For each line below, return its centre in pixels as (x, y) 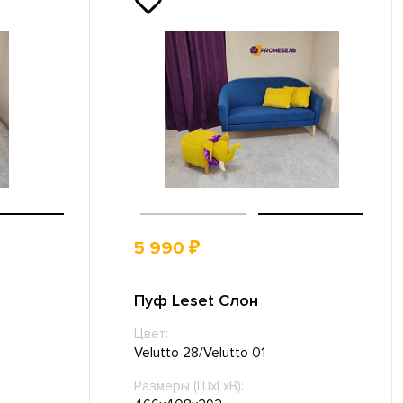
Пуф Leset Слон (196, 300)
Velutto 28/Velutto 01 (199, 353)
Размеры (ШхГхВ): (188, 386)
